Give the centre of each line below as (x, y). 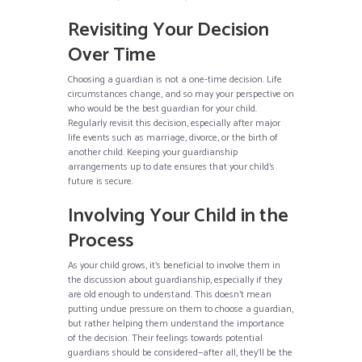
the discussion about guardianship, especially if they (175, 280)
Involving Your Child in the (178, 216)
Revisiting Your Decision (168, 30)
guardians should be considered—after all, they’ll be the (180, 353)
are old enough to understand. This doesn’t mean (170, 295)
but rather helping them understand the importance (176, 324)
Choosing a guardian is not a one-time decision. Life (175, 80)
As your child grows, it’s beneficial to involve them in (174, 265)
